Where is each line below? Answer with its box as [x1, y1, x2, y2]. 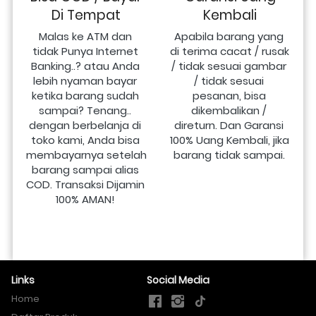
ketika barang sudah [31, 88, 139, 104]
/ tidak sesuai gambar [171, 59, 286, 74]
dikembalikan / [191, 103, 267, 119]
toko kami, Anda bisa [30, 133, 140, 148]
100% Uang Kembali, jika [170, 133, 289, 148]
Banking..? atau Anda [30, 59, 140, 74]
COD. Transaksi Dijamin [26, 177, 145, 193]
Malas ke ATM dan [38, 29, 132, 44]
